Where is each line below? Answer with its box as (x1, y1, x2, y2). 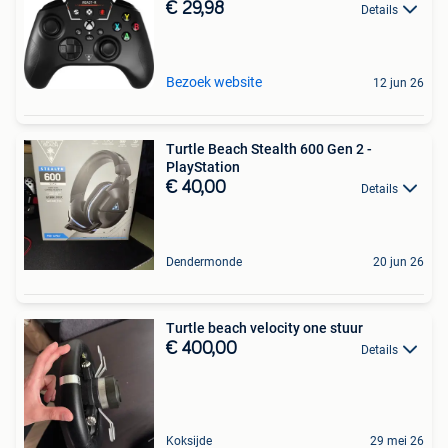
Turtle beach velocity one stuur (166, 319, 363, 336)
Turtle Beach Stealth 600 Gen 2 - (166, 140, 372, 157)
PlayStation (166, 158, 240, 175)
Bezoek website (166, 73, 262, 90)
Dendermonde (166, 254, 242, 269)
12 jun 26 (373, 75, 424, 90)
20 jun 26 (373, 254, 424, 269)
